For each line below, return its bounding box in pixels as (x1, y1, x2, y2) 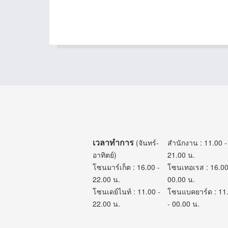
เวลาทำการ (92, 151, 134, 163)
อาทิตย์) (92, 164, 117, 175)
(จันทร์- (133, 152, 159, 162)
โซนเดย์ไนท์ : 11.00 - (92, 201, 160, 211)
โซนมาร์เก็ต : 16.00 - (92, 176, 160, 187)
